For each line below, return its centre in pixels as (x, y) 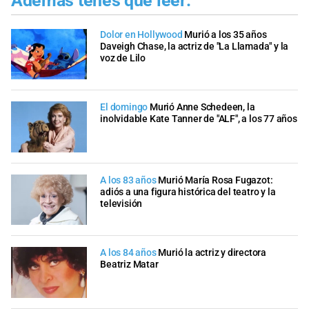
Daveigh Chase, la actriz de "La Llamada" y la (195, 46)
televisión (121, 203)
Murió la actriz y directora (212, 253)
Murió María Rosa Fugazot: (216, 180)
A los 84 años (128, 253)
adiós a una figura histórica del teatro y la (188, 192)
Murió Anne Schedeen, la (202, 108)
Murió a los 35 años (226, 34)
